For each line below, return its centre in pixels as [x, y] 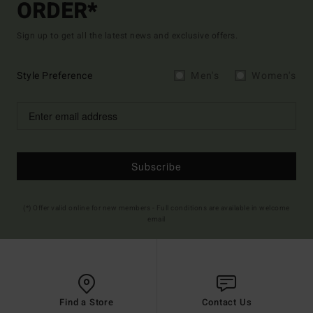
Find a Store [87, 303]
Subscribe [156, 166]
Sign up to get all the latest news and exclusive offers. [127, 36]
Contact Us [227, 303]
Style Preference [54, 76]
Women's [274, 76]
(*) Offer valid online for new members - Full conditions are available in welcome [156, 209]
